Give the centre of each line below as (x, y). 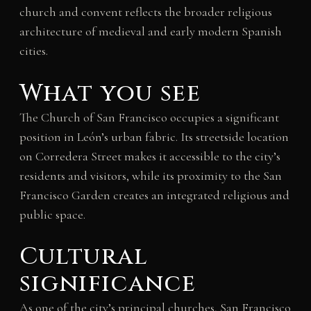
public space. (52, 214)
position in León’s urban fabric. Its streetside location (154, 136)
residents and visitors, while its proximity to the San (150, 175)
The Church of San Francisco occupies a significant (149, 117)
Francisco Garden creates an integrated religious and (154, 195)
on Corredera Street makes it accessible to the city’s (150, 156)
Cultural (84, 257)
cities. (33, 50)
